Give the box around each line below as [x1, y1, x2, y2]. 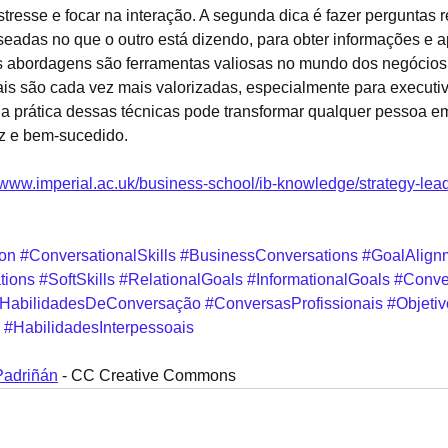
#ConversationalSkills [20, 247, 176, 264]
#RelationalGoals [119, 271, 243, 288]
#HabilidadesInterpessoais [4, 319, 194, 336]
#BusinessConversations [180, 247, 358, 264]
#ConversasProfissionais [205, 295, 383, 312]
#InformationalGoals [247, 271, 390, 288]
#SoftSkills [39, 271, 115, 288]
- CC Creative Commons [58, 367, 236, 384]
